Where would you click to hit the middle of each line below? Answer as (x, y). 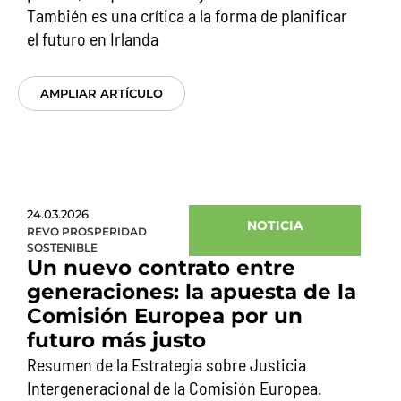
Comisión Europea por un (165, 316)
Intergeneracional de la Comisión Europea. (175, 388)
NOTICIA (275, 226)
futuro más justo (116, 340)
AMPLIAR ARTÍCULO (102, 93)
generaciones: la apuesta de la (192, 292)
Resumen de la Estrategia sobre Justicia (166, 364)
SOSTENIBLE (62, 247)
